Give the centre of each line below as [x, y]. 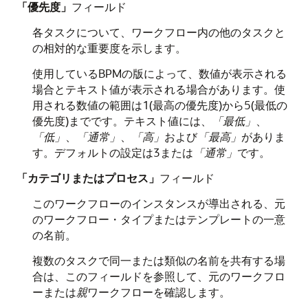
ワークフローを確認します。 [158, 292]
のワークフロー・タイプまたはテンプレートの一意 [158, 219]
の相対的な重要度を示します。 [109, 48]
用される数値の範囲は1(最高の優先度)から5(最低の [159, 105]
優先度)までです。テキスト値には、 [122, 121]
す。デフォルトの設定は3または [112, 152]
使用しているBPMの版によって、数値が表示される [159, 73]
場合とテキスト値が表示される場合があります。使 [158, 89]
